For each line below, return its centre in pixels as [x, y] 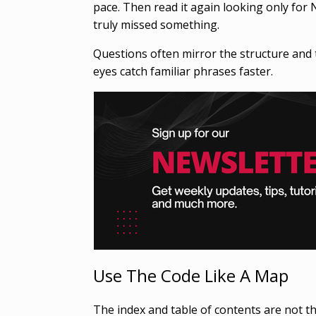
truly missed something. [156, 24]
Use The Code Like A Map [191, 275]
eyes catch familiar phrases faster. [183, 71]
